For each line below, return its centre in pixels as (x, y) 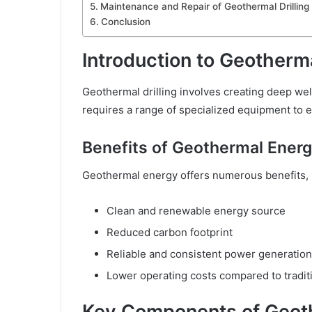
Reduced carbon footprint (170, 233)
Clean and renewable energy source (196, 211)
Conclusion (125, 22)
